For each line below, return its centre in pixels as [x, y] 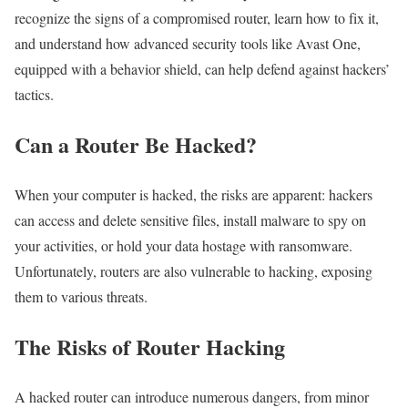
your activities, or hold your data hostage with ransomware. [184, 246]
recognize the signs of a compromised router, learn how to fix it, [197, 18]
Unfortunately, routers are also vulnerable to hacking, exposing [194, 271]
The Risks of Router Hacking [150, 347]
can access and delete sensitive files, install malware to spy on [190, 220]
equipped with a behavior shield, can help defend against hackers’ [202, 69]
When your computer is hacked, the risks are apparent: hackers [194, 195]
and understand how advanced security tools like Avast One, [188, 44]
